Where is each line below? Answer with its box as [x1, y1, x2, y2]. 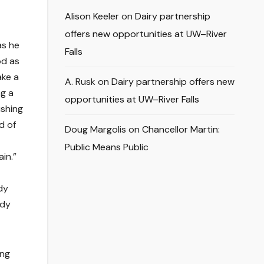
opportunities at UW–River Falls [64, 93, 199, 106]
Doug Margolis [64, 123, 126, 136]
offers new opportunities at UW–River [64, 28, 227, 41]
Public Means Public [64, 141, 148, 154]
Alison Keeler [64, 10, 119, 23]
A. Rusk [64, 75, 95, 88]
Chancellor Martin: [141, 123, 220, 136]
